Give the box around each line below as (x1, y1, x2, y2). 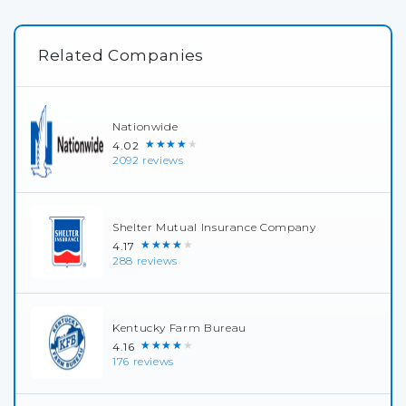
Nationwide (112, 119, 179, 133)
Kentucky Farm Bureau (112, 320, 246, 334)
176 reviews (112, 354, 175, 368)
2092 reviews (112, 153, 184, 167)
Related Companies (38, 46, 204, 64)
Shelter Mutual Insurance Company (112, 219, 316, 234)
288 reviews (112, 254, 179, 267)
